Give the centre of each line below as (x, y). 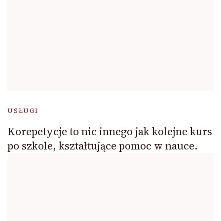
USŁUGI (23, 111)
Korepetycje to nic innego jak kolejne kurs (110, 132)
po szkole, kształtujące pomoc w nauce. (103, 146)
